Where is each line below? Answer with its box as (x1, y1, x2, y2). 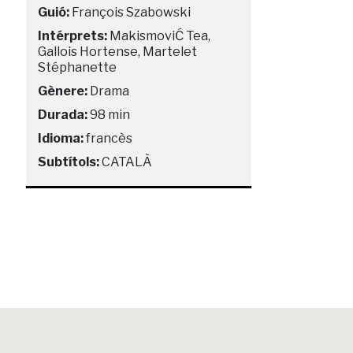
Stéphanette (38, 59, 117, 75)
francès (84, 130, 132, 146)
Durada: (38, 106, 87, 122)
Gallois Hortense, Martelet (38, 43, 197, 59)
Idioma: (38, 130, 84, 146)
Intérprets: (38, 28, 107, 43)
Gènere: (38, 83, 87, 98)
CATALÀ (99, 154, 152, 169)
